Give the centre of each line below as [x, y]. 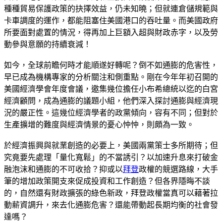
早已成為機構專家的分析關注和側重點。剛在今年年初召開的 [111, 77]
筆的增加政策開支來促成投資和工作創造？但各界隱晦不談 [107, 181]
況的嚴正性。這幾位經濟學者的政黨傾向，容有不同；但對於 [111, 112]
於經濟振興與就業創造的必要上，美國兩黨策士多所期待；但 [111, 145]
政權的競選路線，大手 [178, 169]
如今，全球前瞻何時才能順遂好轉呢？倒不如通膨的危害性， [111, 65]
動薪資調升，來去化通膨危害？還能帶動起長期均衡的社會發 [111, 205]
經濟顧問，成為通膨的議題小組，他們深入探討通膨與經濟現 [111, 101]
